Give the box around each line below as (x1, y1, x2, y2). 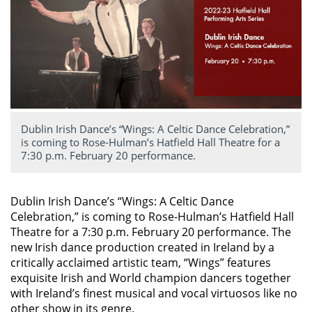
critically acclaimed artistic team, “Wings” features (10, 255, 271, 271)
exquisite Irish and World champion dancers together (10, 270, 291, 286)
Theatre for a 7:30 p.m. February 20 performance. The (10, 224, 291, 240)
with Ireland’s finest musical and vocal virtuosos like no (10, 286, 297, 302)
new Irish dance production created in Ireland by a (10, 240, 274, 256)
